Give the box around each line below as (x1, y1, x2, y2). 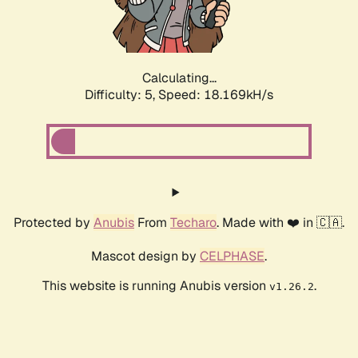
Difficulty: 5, (85, 86, 158, 104)
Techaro (170, 214, 217, 232)
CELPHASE (200, 248, 265, 265)
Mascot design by (91, 248, 200, 265)
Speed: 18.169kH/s (158, 86, 273, 104)
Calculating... (141, 70, 217, 87)
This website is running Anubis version (42, 277, 269, 295)
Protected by (14, 214, 93, 232)
